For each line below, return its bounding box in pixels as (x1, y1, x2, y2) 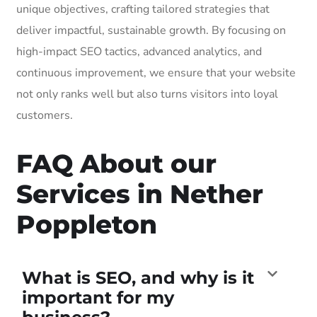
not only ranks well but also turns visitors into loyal (16, 86, 278, 102)
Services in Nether (16, 178, 263, 209)
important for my (22, 287, 174, 308)
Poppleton (16, 208, 157, 240)
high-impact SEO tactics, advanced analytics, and (16, 43, 262, 59)
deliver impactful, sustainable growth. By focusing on (16, 22, 286, 38)
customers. (16, 107, 73, 123)
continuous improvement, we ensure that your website (16, 64, 296, 81)
